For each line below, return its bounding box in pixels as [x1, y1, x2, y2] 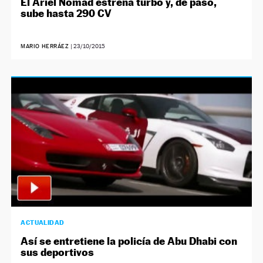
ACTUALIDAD [21, 218, 65, 227]
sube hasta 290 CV [21, 7, 112, 20]
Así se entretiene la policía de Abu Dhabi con [21, 235, 238, 248]
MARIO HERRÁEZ [21, 43, 69, 50]
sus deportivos [21, 246, 95, 259]
